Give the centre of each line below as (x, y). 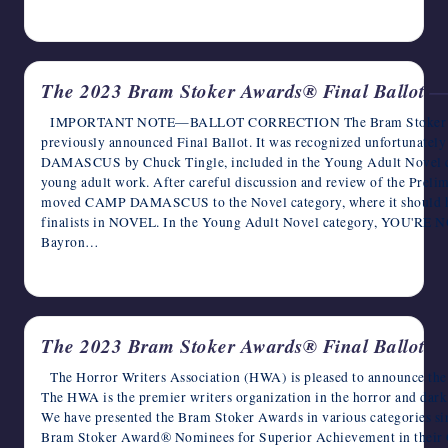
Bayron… (70, 241)
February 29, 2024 (97, 271)
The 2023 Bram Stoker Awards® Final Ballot (233, 345)
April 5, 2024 (85, 16)
